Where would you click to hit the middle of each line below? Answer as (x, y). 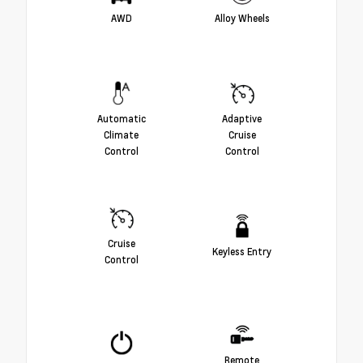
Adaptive (242, 119)
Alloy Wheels (242, 18)
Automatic (121, 119)
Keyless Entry (242, 252)
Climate (121, 135)
